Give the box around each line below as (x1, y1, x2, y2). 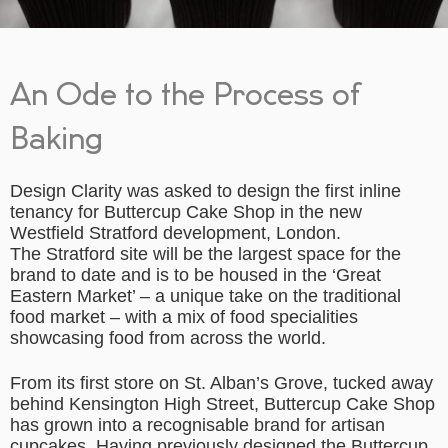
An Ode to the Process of (10, 80, 360, 111)
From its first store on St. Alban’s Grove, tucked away (10, 373, 433, 394)
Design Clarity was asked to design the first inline (10, 181, 401, 202)
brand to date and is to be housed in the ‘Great (10, 265, 381, 286)
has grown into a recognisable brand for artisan (10, 415, 385, 436)
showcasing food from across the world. (10, 328, 326, 349)
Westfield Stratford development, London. (10, 223, 341, 244)
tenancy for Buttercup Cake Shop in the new (10, 202, 362, 223)
